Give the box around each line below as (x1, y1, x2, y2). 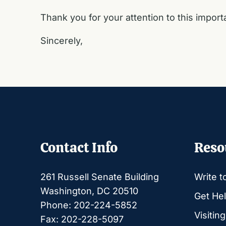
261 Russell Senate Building (40, 171, 159, 182)
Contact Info (40, 138, 118, 156)
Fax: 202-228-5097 (40, 213, 124, 224)
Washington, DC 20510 (40, 185, 138, 196)
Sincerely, (40, 35, 83, 46)
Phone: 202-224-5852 (40, 199, 137, 210)
